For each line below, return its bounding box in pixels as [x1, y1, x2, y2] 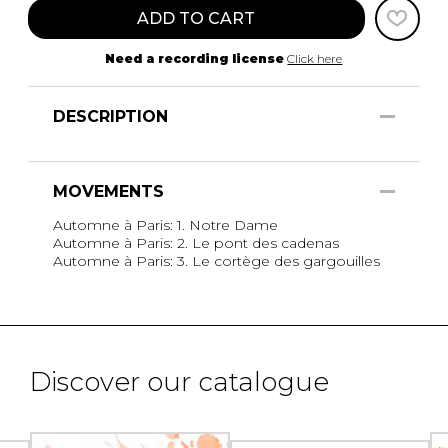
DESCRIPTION [53, 106, 168, 126]
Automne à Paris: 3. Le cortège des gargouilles [53, 251, 380, 270]
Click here [287, 50, 343, 66]
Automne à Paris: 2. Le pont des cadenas [53, 233, 339, 252]
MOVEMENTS [53, 181, 164, 201]
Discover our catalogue [30, 365, 329, 398]
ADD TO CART [137, 8, 256, 28]
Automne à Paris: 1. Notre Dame [53, 215, 278, 234]
